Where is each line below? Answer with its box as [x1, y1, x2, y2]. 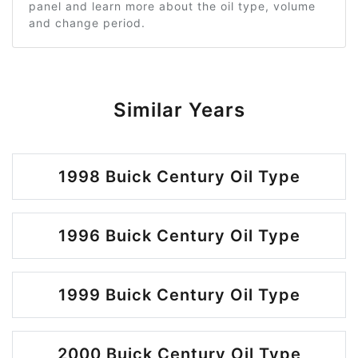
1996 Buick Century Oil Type [58, 226, 300, 245]
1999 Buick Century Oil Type [58, 285, 300, 304]
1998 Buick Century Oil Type [58, 167, 300, 186]
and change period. [29, 16, 145, 30]
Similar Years [113, 98, 245, 121]
